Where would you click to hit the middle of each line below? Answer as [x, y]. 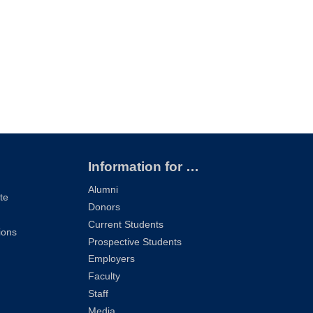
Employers [111, 259]
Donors [104, 208]
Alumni [103, 190]
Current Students [125, 224]
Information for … [143, 166]
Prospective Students [134, 242]
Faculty [104, 277]
